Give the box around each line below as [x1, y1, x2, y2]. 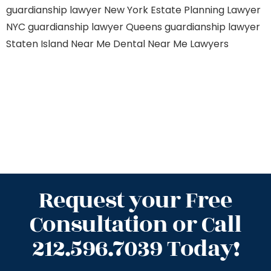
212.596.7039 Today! [31, 232, 240, 266]
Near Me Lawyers [148, 37, 229, 51]
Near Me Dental [71, 37, 145, 51]
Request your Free [39, 183, 232, 218]
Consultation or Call [30, 207, 241, 242]
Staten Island [6, 37, 68, 51]
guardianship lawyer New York [6, 3, 148, 17]
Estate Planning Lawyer [151, 3, 261, 17]
